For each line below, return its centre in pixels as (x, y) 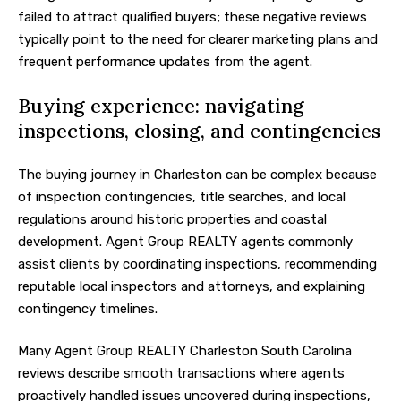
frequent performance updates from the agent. (165, 61)
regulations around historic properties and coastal (172, 219)
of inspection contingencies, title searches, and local (182, 196)
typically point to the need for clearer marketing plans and (198, 39)
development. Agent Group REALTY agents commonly (185, 241)
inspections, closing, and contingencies (199, 131)
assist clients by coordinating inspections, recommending (197, 264)
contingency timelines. (88, 308)
